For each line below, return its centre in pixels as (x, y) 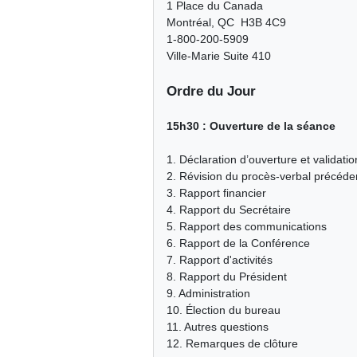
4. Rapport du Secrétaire (229, 210)
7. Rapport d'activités (220, 260)
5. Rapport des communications (247, 227)
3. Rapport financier (216, 193)
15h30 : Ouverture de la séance (251, 126)
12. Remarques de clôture (232, 344)
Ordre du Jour (211, 92)
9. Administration (208, 294)
